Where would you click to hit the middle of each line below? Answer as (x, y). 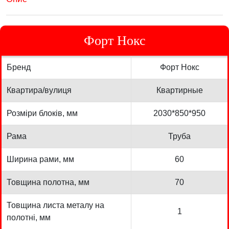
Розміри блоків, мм (42, 113)
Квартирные (179, 90)
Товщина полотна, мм (48, 182)
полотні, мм (29, 217)
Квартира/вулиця (39, 90)
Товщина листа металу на (55, 205)
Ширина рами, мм (40, 159)
